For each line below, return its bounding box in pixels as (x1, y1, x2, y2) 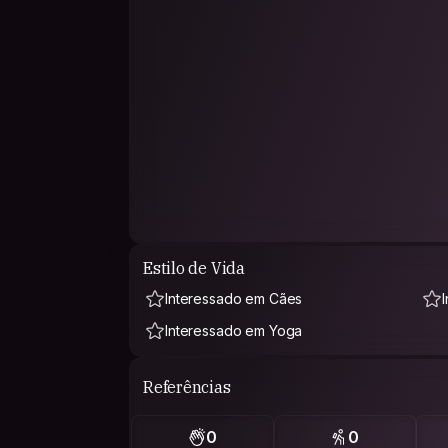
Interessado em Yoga (165, 322, 303, 339)
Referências (143, 376, 231, 397)
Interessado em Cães (165, 290, 303, 307)
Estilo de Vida (143, 258, 245, 278)
